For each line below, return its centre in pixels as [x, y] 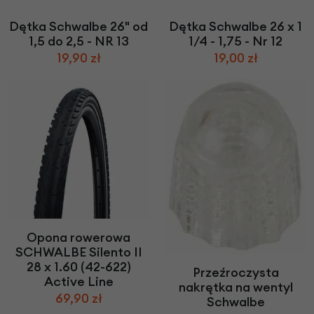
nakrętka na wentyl [235, 287]
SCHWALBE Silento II [78, 252]
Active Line [78, 282]
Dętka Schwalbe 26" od [78, 27]
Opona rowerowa [78, 238]
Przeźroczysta [235, 273]
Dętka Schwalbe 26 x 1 [235, 27]
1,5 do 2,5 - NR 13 [78, 41]
